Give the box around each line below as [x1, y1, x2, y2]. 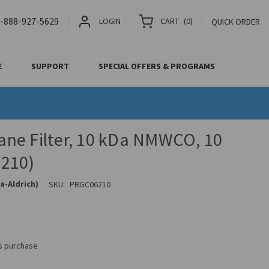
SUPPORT [31, 61, 70, 71]
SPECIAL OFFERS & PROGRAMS [98, 61, 216, 71]
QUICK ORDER [211, 16, 260, 27]
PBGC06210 [69, 178, 110, 190]
